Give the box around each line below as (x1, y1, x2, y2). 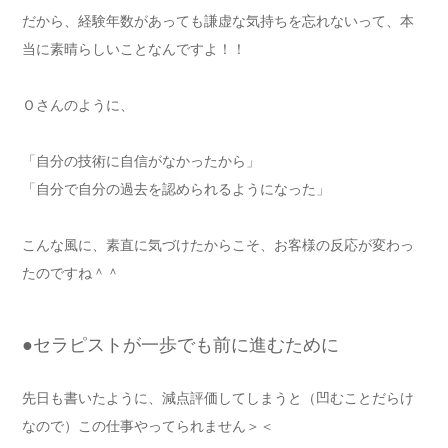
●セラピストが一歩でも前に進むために (22, 335, 339, 355)
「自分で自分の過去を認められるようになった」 (22, 181, 330, 197)
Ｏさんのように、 (22, 97, 134, 113)
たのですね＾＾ (22, 265, 120, 281)
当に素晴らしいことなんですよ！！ (22, 41, 246, 57)
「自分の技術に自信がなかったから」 (22, 153, 260, 169)
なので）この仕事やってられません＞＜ (22, 418, 274, 434)
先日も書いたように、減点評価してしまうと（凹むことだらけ (22, 390, 414, 406)
